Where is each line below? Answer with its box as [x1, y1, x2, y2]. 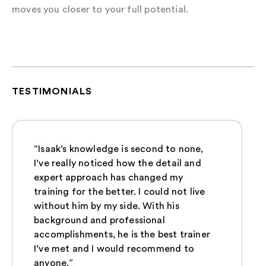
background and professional [34, 214, 165, 226]
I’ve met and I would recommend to [34, 243, 194, 254]
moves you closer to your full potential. [12, 4, 189, 15]
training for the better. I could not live [34, 186, 205, 197]
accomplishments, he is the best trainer [34, 229, 211, 240]
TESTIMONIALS [12, 85, 93, 97]
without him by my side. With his [34, 200, 179, 211]
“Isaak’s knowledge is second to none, [34, 143, 204, 154]
